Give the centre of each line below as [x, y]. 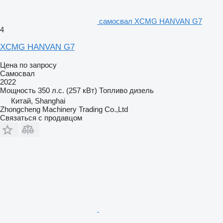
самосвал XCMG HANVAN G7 [151, 21]
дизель [142, 90]
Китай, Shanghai [38, 101]
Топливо [113, 90]
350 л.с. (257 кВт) [67, 90]
